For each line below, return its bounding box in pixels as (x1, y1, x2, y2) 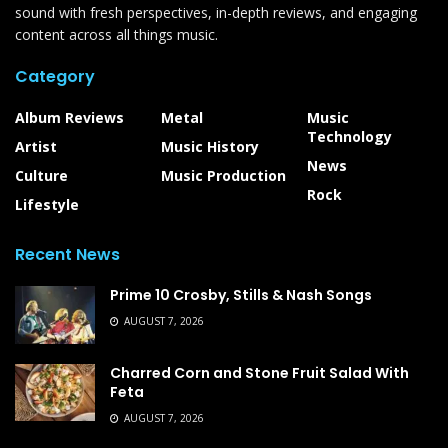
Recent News (15, 243, 120, 267)
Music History (161, 137, 259, 157)
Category (15, 65, 95, 89)
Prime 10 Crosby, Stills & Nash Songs (110, 285, 372, 306)
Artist (15, 137, 57, 157)
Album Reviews (15, 108, 124, 128)
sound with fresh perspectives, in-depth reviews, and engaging (15, 3, 417, 23)
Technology (307, 127, 392, 147)
